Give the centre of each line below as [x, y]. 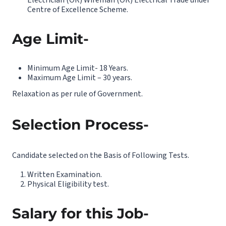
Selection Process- [80, 124]
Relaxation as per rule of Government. [77, 94]
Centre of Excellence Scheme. [78, 9]
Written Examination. [65, 174]
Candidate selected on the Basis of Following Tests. [101, 155]
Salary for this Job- [80, 213]
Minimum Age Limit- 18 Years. [78, 68]
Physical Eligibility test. [68, 184]
